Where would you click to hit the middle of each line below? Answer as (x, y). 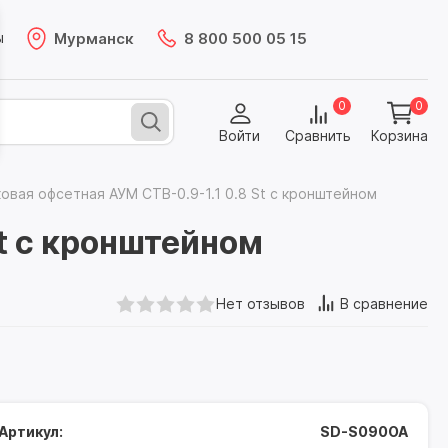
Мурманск (94, 38)
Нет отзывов (260, 303)
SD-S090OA (363, 431)
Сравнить (318, 135)
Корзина (399, 135)
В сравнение (384, 303)
